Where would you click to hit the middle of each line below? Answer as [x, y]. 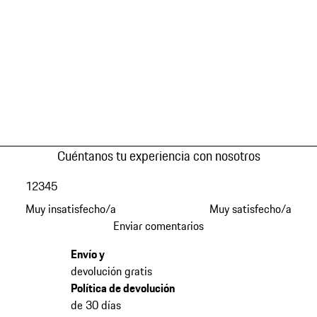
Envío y [87, 254]
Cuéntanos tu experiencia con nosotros [158, 155]
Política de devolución [122, 288]
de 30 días [96, 305]
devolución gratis [111, 271]
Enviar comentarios [158, 225]
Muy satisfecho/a [251, 208]
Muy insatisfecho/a [70, 208]
